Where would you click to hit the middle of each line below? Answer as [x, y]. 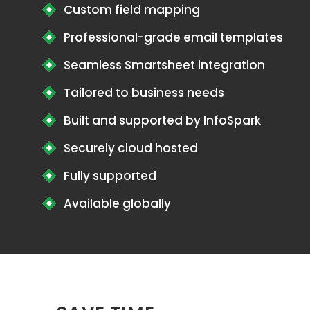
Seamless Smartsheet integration [164, 65]
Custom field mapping [132, 10]
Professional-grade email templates [173, 38]
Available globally [117, 204]
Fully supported [110, 176]
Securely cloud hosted [131, 148]
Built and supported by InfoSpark [162, 121]
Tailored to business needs [144, 93]
